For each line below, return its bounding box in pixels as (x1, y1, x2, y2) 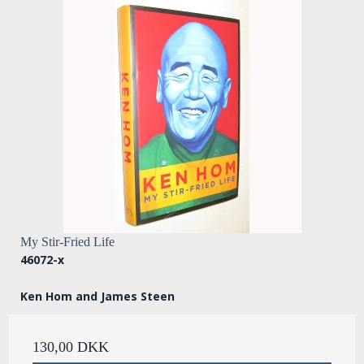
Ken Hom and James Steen (20, 288, 175, 304)
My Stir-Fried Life (20, 234, 115, 249)
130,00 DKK (32, 338, 109, 355)
